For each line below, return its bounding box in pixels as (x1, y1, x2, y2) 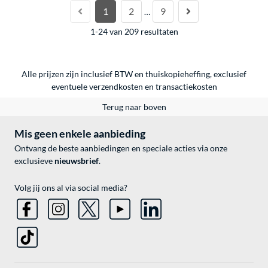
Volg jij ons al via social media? (14, 182, 127, 193)
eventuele (51, 81, 89, 92)
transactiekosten (155, 81, 217, 92)
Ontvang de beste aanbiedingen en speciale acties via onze (14, 142, 227, 153)
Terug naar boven (102, 101, 166, 112)
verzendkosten (89, 81, 143, 92)
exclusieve (14, 155, 54, 166)
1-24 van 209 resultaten (90, 26, 178, 36)
